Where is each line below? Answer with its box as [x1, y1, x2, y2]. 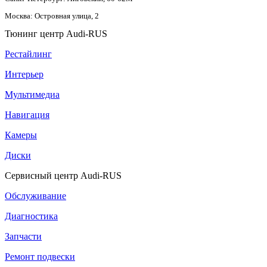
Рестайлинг [5, 48, 52, 59]
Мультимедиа [5, 89, 60, 100]
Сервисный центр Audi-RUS [5, 170, 122, 181]
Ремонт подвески [5, 251, 75, 262]
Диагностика [5, 210, 58, 221]
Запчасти [5, 231, 42, 241]
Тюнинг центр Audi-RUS [5, 28, 107, 39]
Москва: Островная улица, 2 [5, 11, 99, 20]
